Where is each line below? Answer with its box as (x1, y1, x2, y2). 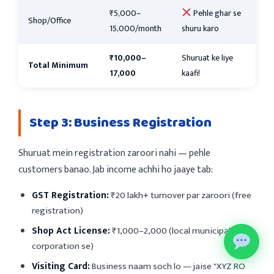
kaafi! (182, 65, 200, 80)
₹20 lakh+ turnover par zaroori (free (109, 187, 251, 203)
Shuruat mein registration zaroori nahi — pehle (18, 144, 210, 161)
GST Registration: (32, 187, 109, 203)
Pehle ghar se (191, 6, 242, 20)
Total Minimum (28, 57, 88, 72)
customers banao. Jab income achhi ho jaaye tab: (18, 161, 213, 177)
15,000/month (109, 21, 161, 35)
